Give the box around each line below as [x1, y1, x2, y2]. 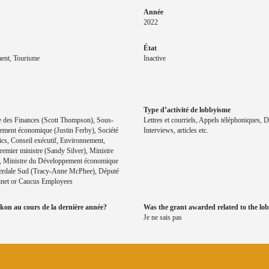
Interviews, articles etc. [144, 126, 208, 135]
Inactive [144, 54, 166, 63]
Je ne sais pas [144, 213, 182, 222]
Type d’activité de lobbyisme [144, 106, 231, 115]
